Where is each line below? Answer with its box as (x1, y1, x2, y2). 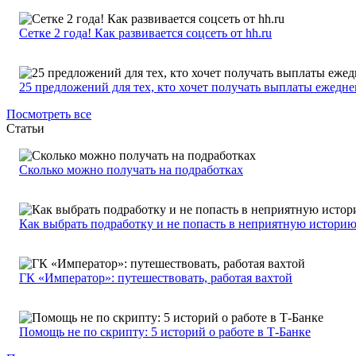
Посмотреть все (6, 107, 91, 122)
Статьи (6, 122, 44, 136)
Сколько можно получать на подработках (19, 163, 243, 177)
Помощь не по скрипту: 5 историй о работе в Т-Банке (19, 325, 311, 339)
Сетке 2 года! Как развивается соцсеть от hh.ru (19, 26, 272, 41)
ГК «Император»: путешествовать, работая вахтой (19, 271, 292, 285)
